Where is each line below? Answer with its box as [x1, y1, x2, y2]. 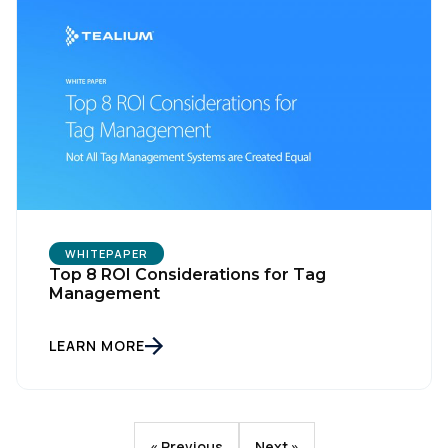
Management [49, 284, 160, 304]
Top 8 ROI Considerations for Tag [49, 265, 326, 285]
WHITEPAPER [65, 246, 148, 262]
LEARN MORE [49, 336, 145, 356]
